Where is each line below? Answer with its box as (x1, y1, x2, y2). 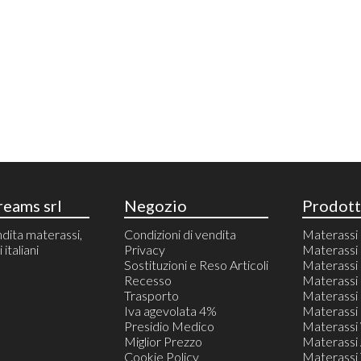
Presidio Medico (123, 318, 214, 334)
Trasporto (123, 288, 179, 304)
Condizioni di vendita (123, 226, 236, 243)
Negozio (123, 196, 187, 216)
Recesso (123, 272, 172, 288)
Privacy (123, 242, 165, 258)
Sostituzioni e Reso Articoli (123, 257, 268, 273)
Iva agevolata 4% (123, 303, 217, 319)
